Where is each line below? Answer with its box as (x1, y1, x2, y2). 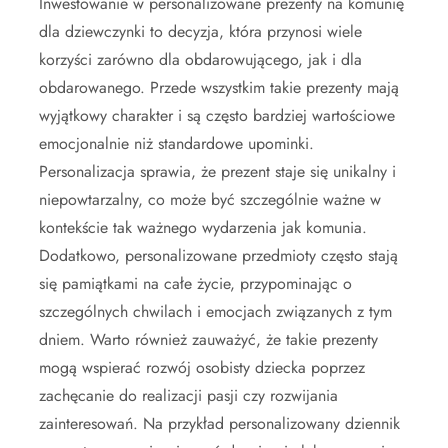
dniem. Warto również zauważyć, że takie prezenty (39, 328, 378, 351)
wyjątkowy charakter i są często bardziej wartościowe (39, 104, 395, 127)
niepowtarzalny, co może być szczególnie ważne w (39, 188, 381, 211)
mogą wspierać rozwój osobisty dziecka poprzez (39, 356, 365, 379)
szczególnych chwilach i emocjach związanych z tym (39, 300, 392, 323)
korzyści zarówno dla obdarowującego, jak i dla (39, 48, 362, 71)
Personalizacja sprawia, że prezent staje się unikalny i (39, 160, 396, 183)
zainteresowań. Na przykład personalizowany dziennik (39, 412, 400, 435)
